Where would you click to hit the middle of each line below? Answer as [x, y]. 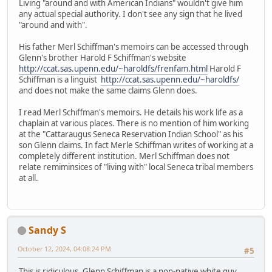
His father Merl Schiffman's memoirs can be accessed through [134, 47]
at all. [29, 178]
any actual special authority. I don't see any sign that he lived [131, 14]
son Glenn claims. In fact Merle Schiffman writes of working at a [136, 145]
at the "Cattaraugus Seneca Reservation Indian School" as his [131, 134]
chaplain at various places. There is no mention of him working [134, 124]
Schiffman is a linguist [60, 80]
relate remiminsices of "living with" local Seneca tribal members [136, 167]
